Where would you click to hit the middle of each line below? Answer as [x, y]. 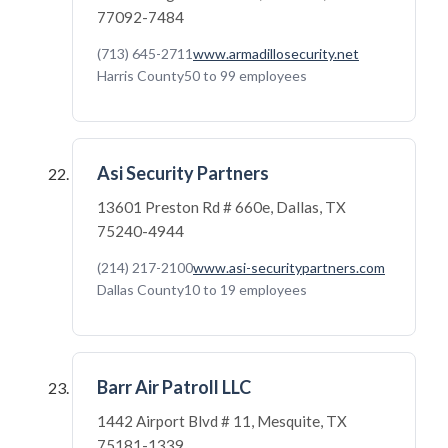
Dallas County [140, 289]
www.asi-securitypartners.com [289, 267]
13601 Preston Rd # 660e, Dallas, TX [221, 207]
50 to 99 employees [245, 75]
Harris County [140, 75]
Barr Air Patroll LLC [174, 387]
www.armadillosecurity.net [276, 53]
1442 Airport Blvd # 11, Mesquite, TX [222, 421]
